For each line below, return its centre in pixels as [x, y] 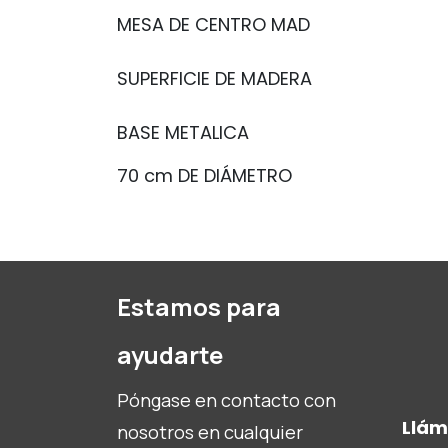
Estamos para [199, 307]
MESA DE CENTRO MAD [213, 24]
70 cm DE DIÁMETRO [204, 175]
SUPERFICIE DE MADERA [214, 78]
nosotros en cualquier [210, 432]
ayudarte [170, 355]
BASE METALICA [183, 132]
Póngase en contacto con [226, 400]
